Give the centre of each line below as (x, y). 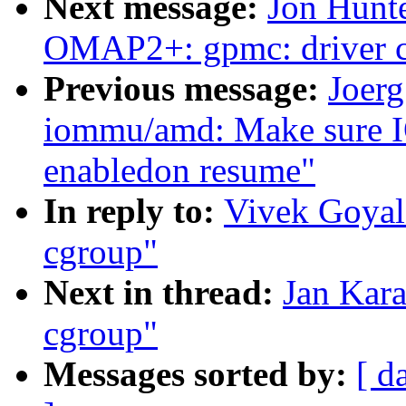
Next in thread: (163, 293)
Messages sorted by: (200, 374)
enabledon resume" (179, 170)
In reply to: (134, 211)
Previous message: (186, 89)
